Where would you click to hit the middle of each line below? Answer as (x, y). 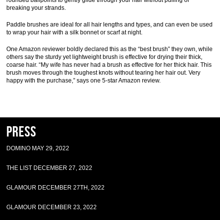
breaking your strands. (36, 8)
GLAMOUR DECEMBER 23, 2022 (52, 207)
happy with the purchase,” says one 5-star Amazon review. (84, 81)
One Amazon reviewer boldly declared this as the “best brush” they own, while (110, 49)
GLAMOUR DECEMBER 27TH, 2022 (56, 188)
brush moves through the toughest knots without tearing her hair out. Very (104, 73)
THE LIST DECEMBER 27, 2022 (50, 168)
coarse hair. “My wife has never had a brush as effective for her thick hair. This (109, 65)
